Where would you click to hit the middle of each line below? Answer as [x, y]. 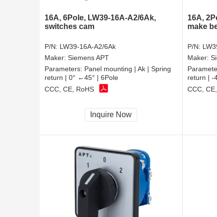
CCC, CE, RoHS [69, 89]
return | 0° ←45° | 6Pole [81, 77]
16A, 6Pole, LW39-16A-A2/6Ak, [100, 17]
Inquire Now [111, 114]
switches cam [70, 26]
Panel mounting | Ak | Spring [128, 69]
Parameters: [64, 69]
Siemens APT [88, 57]
